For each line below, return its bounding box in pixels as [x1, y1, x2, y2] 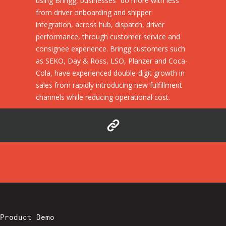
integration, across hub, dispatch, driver [36, 20, 164, 30]
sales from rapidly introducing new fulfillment [36, 80, 182, 90]
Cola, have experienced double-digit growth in [36, 68, 185, 78]
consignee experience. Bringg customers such [36, 44, 185, 54]
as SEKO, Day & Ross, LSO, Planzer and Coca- [36, 56, 188, 66]
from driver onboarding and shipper [36, 8, 151, 18]
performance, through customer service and [36, 32, 180, 42]
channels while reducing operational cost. [36, 92, 170, 102]
